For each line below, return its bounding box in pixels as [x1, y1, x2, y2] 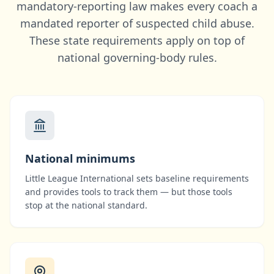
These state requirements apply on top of [29, 33, 245, 48]
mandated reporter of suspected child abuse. [20, 16, 254, 31]
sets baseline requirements [134, 172, 249, 184]
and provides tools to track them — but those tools [25, 186, 232, 198]
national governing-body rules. [57, 50, 217, 65]
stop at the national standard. [25, 199, 147, 211]
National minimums [25, 151, 135, 166]
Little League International [25, 172, 134, 184]
